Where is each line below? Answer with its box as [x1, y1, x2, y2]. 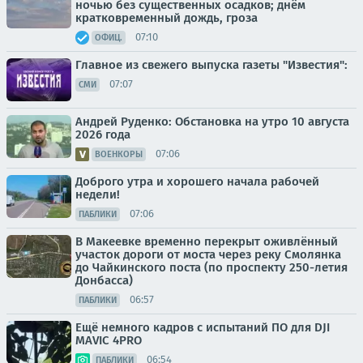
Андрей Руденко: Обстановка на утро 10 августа [75, 113, 349, 129]
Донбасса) [75, 272, 133, 288]
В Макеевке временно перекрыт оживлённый [75, 233, 338, 249]
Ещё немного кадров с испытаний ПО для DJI [75, 319, 330, 335]
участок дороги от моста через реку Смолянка [75, 246, 341, 262]
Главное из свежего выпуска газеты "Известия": [75, 57, 348, 72]
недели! [75, 186, 120, 202]
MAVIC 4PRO [75, 332, 142, 348]
